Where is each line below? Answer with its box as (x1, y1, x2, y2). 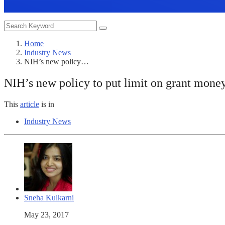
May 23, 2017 (24, 210, 69, 219)
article (20, 99, 39, 108)
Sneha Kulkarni (24, 193, 74, 202)
